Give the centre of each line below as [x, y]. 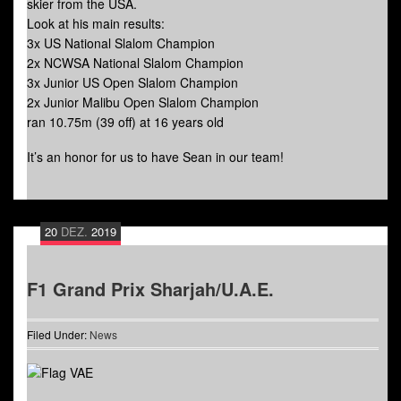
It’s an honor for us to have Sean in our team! [155, 156]
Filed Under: [58, 334]
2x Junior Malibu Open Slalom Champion [143, 102]
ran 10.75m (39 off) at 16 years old [125, 121]
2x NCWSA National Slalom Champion [135, 62]
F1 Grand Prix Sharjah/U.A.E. [150, 288]
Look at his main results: [96, 23]
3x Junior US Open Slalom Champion [132, 82]
